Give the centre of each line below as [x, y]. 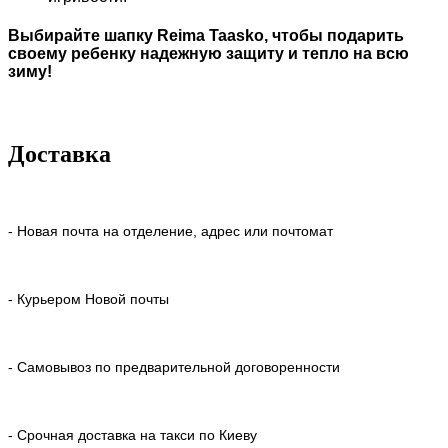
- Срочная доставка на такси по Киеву [132, 435]
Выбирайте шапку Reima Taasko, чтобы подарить [206, 35]
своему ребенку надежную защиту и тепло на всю [208, 53]
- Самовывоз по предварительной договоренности [174, 367]
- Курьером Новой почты [88, 299]
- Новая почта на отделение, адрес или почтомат [170, 231]
